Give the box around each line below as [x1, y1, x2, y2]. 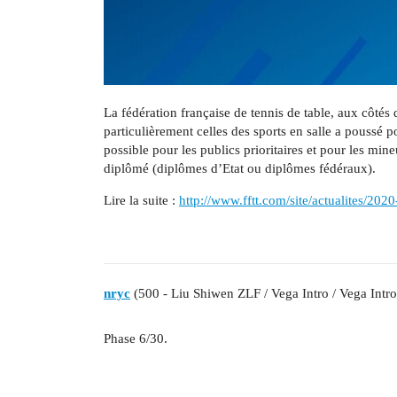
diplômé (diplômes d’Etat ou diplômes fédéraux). [104, 161, 376, 175]
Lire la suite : [104, 193, 179, 207]
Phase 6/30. [104, 331, 167, 346]
